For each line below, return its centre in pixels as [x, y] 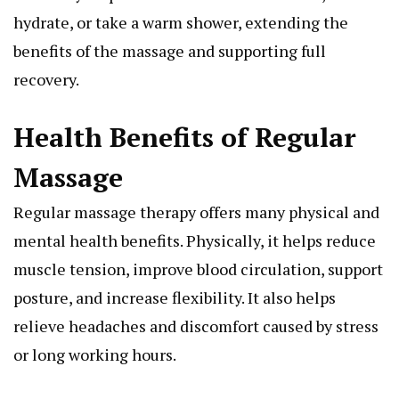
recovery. [46, 80]
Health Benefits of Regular [185, 138]
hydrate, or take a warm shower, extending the [181, 23]
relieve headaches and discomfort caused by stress [196, 326]
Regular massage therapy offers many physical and [196, 212]
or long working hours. [95, 355]
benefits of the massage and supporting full [170, 51]
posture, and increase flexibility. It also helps [175, 298]
